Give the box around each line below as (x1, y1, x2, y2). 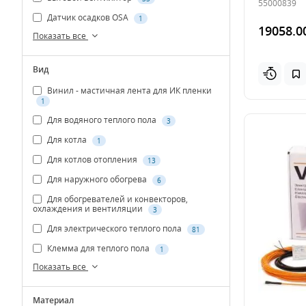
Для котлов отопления (45, 154, 139, 166)
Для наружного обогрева (45, 173, 149, 186)
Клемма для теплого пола (45, 242, 152, 255)
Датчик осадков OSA (45, 12, 130, 24)
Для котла (45, 134, 89, 146)
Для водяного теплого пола (45, 114, 158, 126)
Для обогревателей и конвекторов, (45, 193, 188, 205)
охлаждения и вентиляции (33, 203, 145, 215)
